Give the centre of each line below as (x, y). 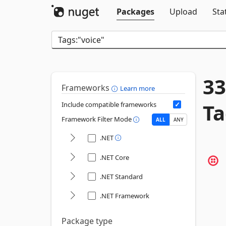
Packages (135, 12)
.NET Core (115, 157)
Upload (183, 12)
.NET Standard (121, 177)
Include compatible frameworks (109, 104)
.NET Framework (125, 196)
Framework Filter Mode (97, 119)
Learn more (137, 88)
